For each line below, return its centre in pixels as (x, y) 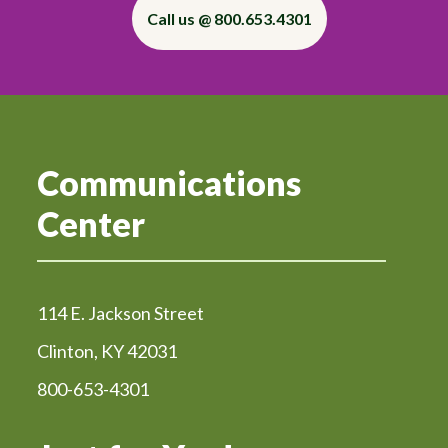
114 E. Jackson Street (121, 313)
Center (91, 224)
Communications (169, 183)
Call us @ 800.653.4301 (229, 19)
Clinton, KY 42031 (107, 351)
